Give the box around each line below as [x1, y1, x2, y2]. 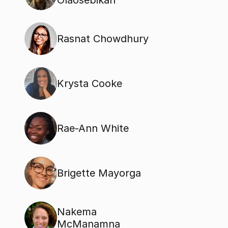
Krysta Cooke [57, 77, 122, 90]
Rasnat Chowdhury [57, 33, 149, 45]
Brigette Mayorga [57, 167, 141, 179]
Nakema [57, 206, 97, 218]
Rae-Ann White [57, 122, 129, 134]
